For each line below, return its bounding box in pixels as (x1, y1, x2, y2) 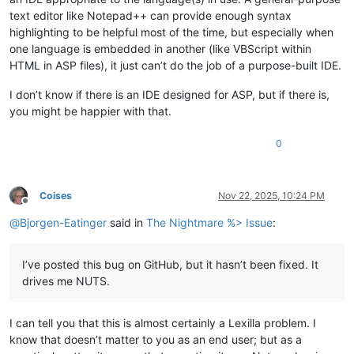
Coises (40, 189, 72, 201)
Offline (24, 201, 54, 213)
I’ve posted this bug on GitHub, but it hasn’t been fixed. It (22, 257, 318, 271)
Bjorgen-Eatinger (20, 215, 107, 229)
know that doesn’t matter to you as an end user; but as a (9, 332, 302, 346)
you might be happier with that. (9, 104, 171, 118)
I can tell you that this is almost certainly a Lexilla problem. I (9, 315, 316, 330)
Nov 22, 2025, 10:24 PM (218, 189, 325, 201)
